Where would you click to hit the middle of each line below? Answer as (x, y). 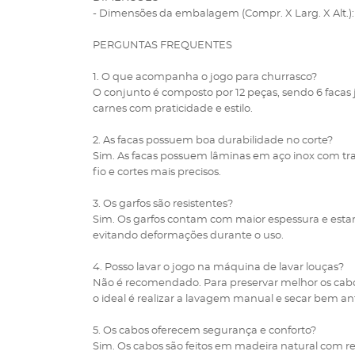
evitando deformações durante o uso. (188, 236)
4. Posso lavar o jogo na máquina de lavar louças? (218, 267)
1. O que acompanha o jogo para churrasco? (205, 77)
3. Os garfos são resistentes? (163, 204)
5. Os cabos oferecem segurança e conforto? (204, 331)
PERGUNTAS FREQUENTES (162, 46)
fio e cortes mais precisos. (157, 172)
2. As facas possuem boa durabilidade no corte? (213, 141)
